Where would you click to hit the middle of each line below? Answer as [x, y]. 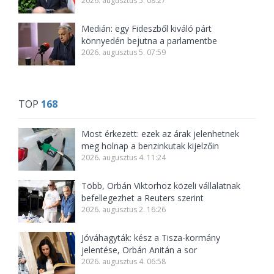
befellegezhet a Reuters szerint [143, 198]
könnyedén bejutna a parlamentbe [150, 41]
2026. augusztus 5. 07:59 [124, 52]
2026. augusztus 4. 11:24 [124, 157]
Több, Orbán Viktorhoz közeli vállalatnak [161, 186]
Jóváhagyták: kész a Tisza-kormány [151, 238]
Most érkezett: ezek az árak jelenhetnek [161, 134]
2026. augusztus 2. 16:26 [124, 209]
